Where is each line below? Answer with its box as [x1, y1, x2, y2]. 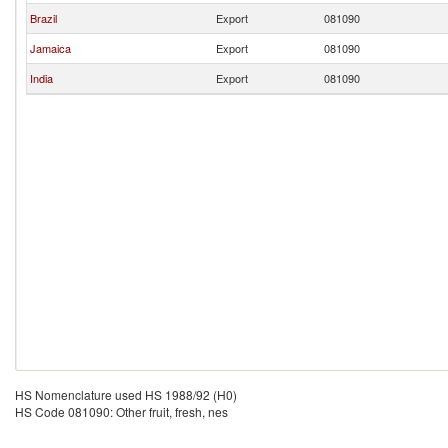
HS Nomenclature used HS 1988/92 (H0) [15, 386, 237, 403]
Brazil [30, 10, 57, 26]
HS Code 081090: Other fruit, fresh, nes [15, 403, 228, 420]
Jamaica [30, 40, 71, 56]
